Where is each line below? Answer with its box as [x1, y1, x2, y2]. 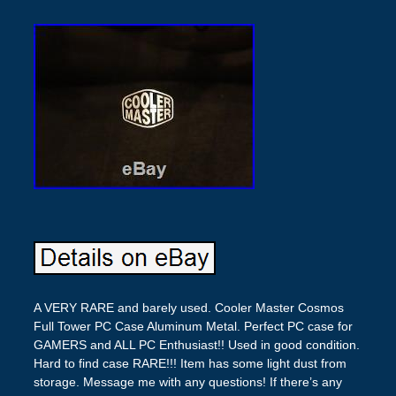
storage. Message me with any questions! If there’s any [33, 374, 342, 389]
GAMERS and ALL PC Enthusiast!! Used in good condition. [33, 337, 360, 352]
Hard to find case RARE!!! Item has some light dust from [33, 355, 346, 370]
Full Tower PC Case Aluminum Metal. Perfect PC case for [33, 318, 353, 333]
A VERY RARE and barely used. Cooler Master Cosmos [33, 300, 344, 315]
